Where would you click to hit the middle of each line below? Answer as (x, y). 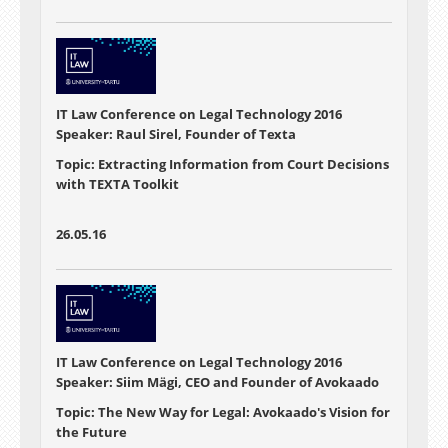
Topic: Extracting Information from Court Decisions (222, 164)
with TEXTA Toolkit (117, 184)
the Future (91, 431)
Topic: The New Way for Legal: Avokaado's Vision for (223, 411)
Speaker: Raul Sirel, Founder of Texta (176, 134)
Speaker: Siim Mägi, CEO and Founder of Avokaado (217, 381)
